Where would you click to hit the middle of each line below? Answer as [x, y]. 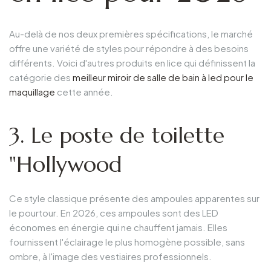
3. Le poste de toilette [117, 135]
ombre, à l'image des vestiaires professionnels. [110, 256]
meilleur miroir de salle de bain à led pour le [163, 77]
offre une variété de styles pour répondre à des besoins [129, 48]
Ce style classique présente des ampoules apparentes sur [134, 198]
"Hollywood [66, 165]
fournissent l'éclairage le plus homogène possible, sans [127, 241]
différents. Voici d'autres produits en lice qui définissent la [132, 63]
